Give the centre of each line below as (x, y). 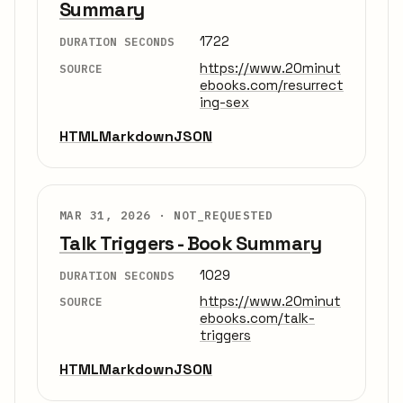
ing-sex (224, 102)
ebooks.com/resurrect (272, 85)
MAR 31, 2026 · (117, 215)
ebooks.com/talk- (257, 318)
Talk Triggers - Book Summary (190, 243)
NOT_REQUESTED (224, 215)
